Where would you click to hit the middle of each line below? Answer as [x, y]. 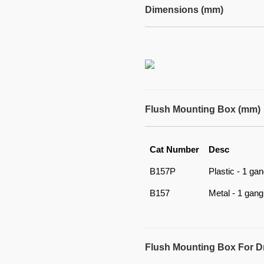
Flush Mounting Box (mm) [202, 109]
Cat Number [174, 149]
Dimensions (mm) [184, 10]
